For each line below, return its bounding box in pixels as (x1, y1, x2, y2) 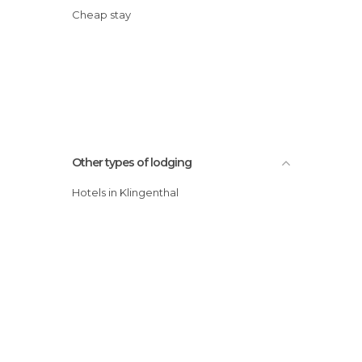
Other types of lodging (72, 154, 192, 170)
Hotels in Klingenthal (80, 185, 179, 199)
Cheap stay (80, 7, 131, 21)
